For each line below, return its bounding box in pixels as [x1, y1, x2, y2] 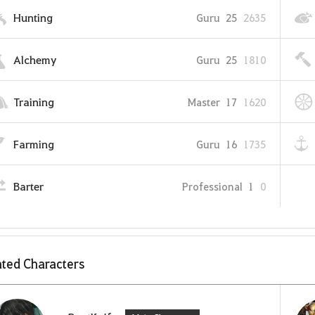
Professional [182, 179, 243, 193]
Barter [13, 179, 44, 193]
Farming [13, 136, 54, 151]
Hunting [13, 10, 53, 25]
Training [13, 94, 54, 109]
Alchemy [13, 52, 56, 67]
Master [188, 94, 220, 109]
